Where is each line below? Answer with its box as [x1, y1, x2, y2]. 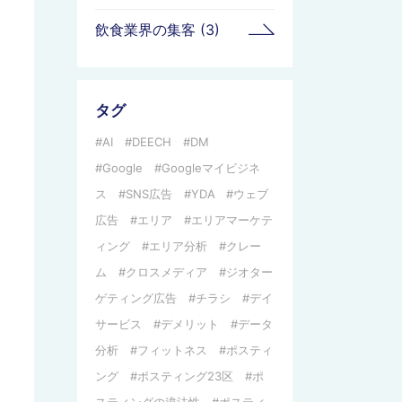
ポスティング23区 [136, 369, 233, 384]
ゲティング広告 [95, 291, 177, 306]
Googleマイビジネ [161, 161, 260, 176]
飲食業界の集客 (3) [95, 20, 220, 39]
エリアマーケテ [190, 213, 273, 228]
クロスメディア [125, 265, 207, 280]
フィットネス [136, 343, 207, 358]
